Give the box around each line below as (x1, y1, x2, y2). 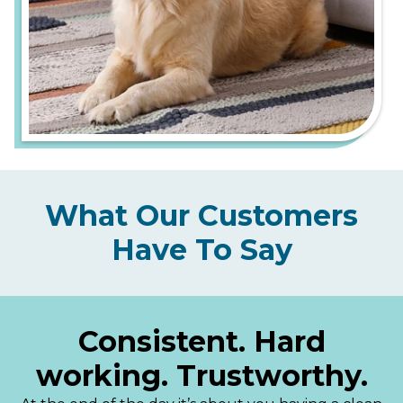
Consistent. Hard (77, 324, 326, 360)
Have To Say (111, 232, 292, 268)
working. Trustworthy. (35, 358, 368, 394)
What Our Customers (45, 198, 358, 234)
